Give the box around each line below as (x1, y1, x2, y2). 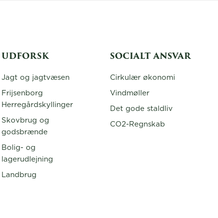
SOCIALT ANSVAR (110, 53, 191, 61)
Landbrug (1, 171, 37, 179)
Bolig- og (1, 144, 36, 151)
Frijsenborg (1, 90, 43, 97)
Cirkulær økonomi (110, 74, 176, 81)
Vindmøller (110, 90, 150, 97)
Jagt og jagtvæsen (1, 74, 70, 81)
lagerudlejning (1, 156, 54, 163)
